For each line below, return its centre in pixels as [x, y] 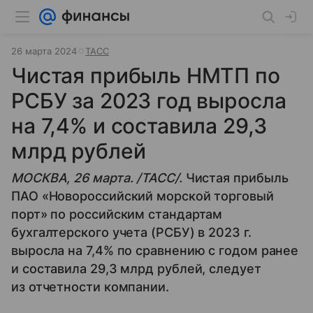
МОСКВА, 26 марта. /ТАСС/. [99, 178]
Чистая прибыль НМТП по [146, 75]
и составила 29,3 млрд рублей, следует [136, 269]
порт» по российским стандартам [117, 214]
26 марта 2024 [44, 51]
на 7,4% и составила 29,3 [139, 126]
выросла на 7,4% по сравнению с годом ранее [155, 250]
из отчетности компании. [90, 287]
